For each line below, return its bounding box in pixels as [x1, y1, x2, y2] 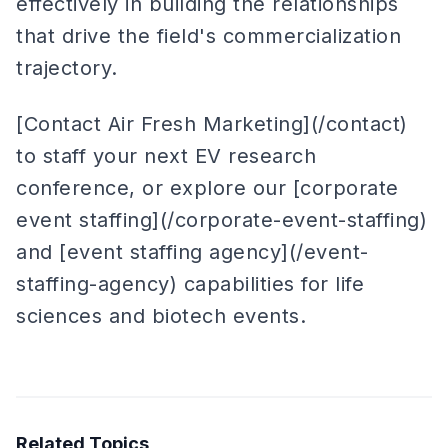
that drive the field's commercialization [16, 24, 401, 48]
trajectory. [16, 56, 118, 80]
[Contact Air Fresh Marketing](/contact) [16, 112, 408, 136]
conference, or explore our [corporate [16, 176, 399, 200]
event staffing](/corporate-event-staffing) [16, 208, 427, 232]
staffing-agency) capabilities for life [16, 272, 364, 296]
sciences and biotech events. [16, 304, 306, 328]
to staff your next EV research [16, 144, 316, 168]
